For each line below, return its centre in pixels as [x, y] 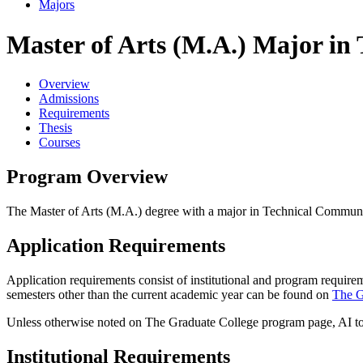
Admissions [69, 99]
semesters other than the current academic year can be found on [169, 294]
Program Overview [87, 177]
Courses [60, 143]
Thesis [56, 128]
